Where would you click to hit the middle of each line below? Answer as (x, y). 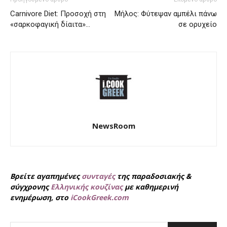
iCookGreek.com (100, 197)
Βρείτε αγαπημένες (46, 176)
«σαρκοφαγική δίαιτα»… (50, 24)
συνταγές (98, 176)
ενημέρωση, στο (40, 197)
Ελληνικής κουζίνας (87, 186)
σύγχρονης (30, 186)
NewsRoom (113, 125)
